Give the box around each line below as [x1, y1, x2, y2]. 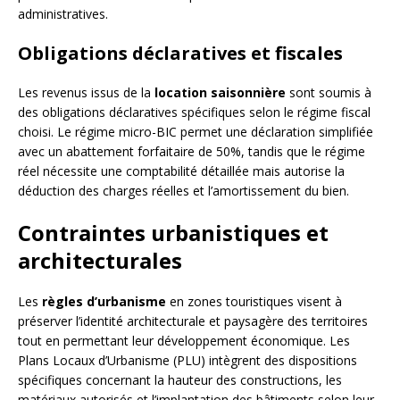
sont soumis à [286, 84, 371, 102]
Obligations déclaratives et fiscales [18, 41, 343, 66]
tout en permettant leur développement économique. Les [18, 332, 350, 350]
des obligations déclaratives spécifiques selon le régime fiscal [18, 104, 371, 121]
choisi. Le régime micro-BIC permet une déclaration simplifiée [18, 123, 373, 141]
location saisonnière [154, 84, 286, 102]
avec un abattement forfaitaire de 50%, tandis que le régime [18, 143, 365, 161]
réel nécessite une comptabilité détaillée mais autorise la [18, 162, 345, 180]
